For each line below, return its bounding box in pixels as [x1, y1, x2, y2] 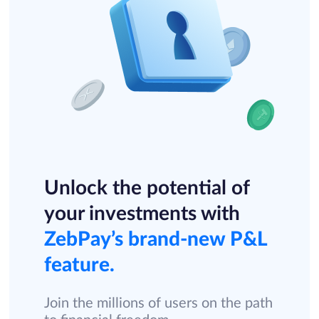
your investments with [43, 203, 240, 224]
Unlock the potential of [43, 177, 249, 198]
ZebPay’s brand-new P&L [43, 229, 267, 249]
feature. [43, 254, 115, 275]
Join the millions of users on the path [43, 296, 273, 310]
